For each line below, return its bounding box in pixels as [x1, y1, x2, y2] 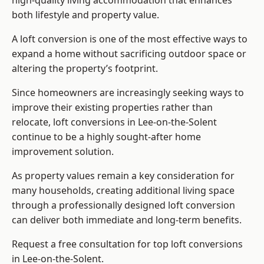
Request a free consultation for [12, 237, 153, 251]
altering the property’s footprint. [12, 62, 158, 75]
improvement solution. [12, 145, 116, 159]
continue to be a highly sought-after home [12, 130, 201, 144]
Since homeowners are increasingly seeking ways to [12, 86, 244, 100]
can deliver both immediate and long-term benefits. [12, 213, 242, 227]
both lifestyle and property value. [12, 8, 159, 22]
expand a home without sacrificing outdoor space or [12, 47, 246, 61]
